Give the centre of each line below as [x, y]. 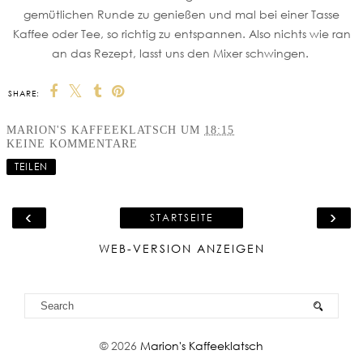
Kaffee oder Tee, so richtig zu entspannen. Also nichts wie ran [181, 33]
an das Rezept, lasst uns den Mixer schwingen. [181, 53]
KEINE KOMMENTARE [72, 143]
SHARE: [24, 93]
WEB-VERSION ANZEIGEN [181, 248]
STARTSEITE [181, 217]
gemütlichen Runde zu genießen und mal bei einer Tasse [181, 14]
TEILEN [31, 166]
